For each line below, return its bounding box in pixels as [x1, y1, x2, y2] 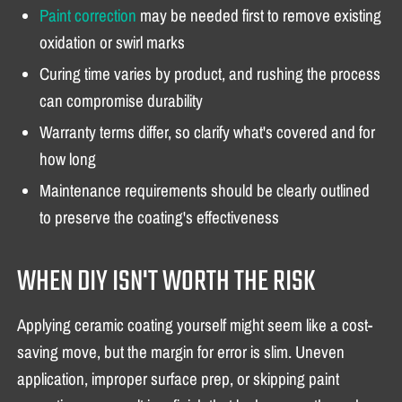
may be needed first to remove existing [136, 4, 382, 25]
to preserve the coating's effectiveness [39, 206, 280, 227]
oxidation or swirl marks [39, 31, 186, 52]
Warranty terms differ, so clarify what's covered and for [39, 121, 376, 142]
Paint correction [39, 4, 137, 25]
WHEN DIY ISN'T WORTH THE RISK [17, 258, 316, 305]
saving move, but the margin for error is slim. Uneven [17, 341, 345, 362]
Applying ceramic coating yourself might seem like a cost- [17, 314, 373, 335]
